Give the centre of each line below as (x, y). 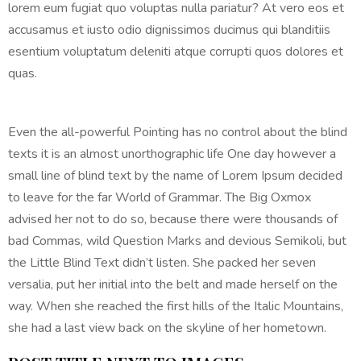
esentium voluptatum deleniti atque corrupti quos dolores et (176, 52)
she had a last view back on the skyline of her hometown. (167, 328)
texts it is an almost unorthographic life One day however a (172, 154)
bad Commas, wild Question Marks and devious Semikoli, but (177, 241)
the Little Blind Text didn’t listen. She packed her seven (162, 263)
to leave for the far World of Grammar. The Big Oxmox (160, 198)
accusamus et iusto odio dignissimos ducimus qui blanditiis (169, 30)
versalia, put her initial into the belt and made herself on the (173, 285)
